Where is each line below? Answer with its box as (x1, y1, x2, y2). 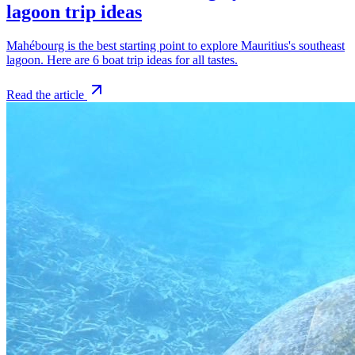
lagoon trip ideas (6, 2, 142, 23)
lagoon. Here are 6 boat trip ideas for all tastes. (6, 53, 238, 67)
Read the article (6, 88, 84, 102)
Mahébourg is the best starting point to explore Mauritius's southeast (6, 39, 345, 53)
